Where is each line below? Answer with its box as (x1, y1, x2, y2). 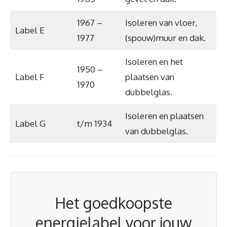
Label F (15, 71, 44, 82)
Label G (15, 118, 46, 129)
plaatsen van (125, 71, 174, 82)
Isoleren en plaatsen (125, 110, 204, 121)
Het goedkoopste (55, 193, 172, 212)
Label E (15, 24, 45, 35)
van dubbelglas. (125, 125, 188, 136)
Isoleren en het (125, 56, 183, 67)
